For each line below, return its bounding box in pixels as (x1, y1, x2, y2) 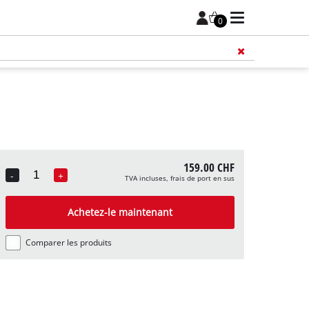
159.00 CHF (183, 159, 235, 176)
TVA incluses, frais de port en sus (124, 174, 235, 183)
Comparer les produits (25, 237, 112, 248)
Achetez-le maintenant (67, 206, 172, 219)
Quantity (19, 177, 59, 191)
